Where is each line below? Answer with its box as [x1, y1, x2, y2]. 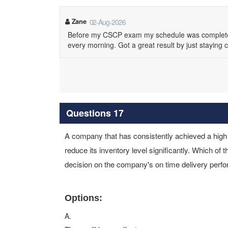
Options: [65, 193, 102, 203]
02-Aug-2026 [89, 17, 126, 27]
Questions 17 [66, 106, 124, 120]
